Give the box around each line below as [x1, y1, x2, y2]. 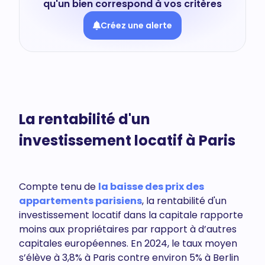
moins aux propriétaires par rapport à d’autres [19, 222, 237, 236]
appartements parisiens [19, 194, 142, 208]
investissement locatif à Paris [19, 131, 235, 150]
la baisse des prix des [98, 180, 204, 193]
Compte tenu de [19, 180, 98, 193]
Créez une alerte [101, 20, 172, 31]
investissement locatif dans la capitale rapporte [19, 208, 243, 222]
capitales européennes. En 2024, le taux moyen [19, 237, 237, 250]
